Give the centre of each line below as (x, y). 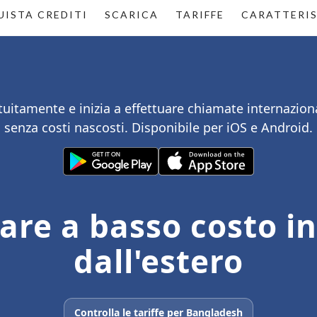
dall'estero (158, 261)
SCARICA (132, 15)
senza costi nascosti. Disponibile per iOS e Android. (158, 127)
